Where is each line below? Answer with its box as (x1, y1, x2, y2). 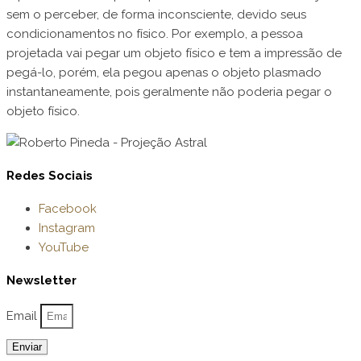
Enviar (12, 340, 42, 353)
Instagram (39, 221, 95, 236)
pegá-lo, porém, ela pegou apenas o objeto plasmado (6, 65, 322, 81)
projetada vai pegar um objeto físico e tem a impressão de (6, 46, 342, 61)
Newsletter (6, 273, 77, 288)
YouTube (39, 240, 89, 255)
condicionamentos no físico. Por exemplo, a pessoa (6, 27, 303, 42)
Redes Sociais (6, 168, 93, 184)
